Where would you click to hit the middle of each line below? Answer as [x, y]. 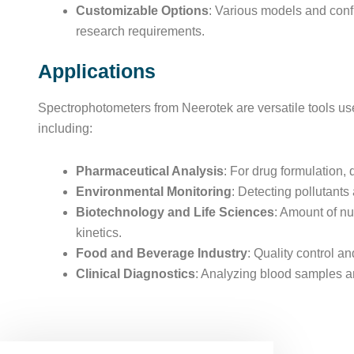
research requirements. [140, 31]
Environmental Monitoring [154, 192]
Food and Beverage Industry [162, 253]
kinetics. [99, 233]
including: [65, 128]
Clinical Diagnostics [136, 274]
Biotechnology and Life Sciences [175, 212]
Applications [97, 71]
